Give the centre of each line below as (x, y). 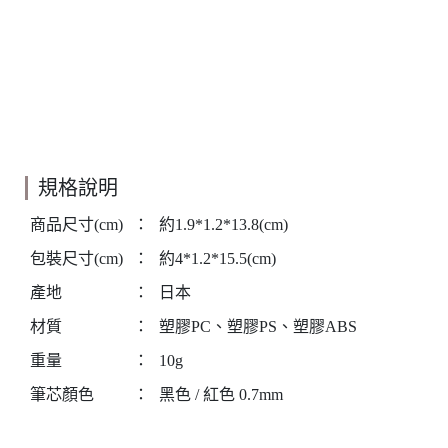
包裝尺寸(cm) (76, 258)
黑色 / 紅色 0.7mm (221, 394)
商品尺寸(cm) (76, 224)
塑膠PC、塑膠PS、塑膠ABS (258, 326)
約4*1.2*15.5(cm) (217, 258)
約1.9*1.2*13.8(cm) (223, 224)
